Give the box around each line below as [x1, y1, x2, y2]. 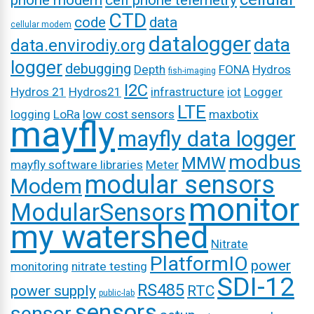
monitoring [11, 259, 69, 273]
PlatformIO [150, 252, 248, 275]
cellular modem [11, 20, 71, 29]
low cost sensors [83, 107, 175, 121]
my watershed [11, 218, 208, 256]
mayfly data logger [118, 126, 296, 152]
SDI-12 [217, 271, 294, 302]
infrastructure [151, 85, 224, 99]
